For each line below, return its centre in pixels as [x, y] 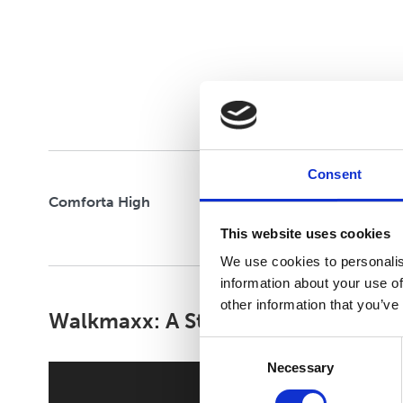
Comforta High [99, 202]
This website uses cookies [305, 233]
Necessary [300, 368]
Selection [226, 368]
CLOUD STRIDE [119, 26]
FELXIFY [95, 75]
